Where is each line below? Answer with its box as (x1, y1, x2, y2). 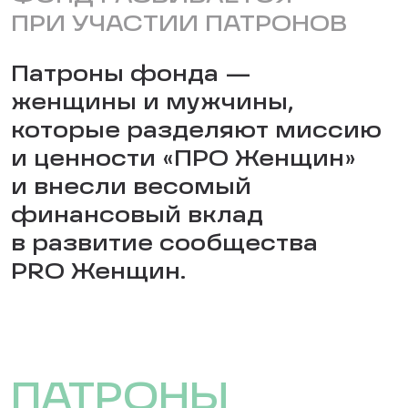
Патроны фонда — (11, 64, 251, 87)
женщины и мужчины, (11, 92, 293, 115)
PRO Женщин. (11, 261, 186, 284)
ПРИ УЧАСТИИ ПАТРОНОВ (11, 14, 347, 36)
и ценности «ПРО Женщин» (11, 148, 356, 171)
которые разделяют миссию (11, 120, 382, 143)
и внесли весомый (11, 177, 251, 199)
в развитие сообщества (11, 233, 318, 256)
